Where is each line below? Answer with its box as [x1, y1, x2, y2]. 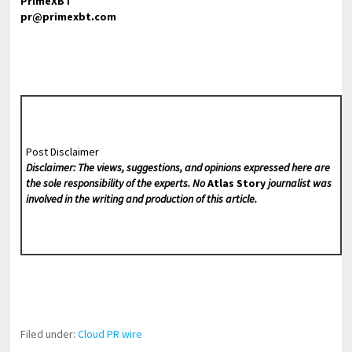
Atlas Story [207, 175, 266, 190]
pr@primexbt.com [20, 9, 117, 24]
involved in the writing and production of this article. [25, 191, 257, 206]
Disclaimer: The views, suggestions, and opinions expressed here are [25, 159, 330, 174]
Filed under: [20, 326, 79, 341]
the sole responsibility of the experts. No [25, 175, 207, 190]
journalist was [265, 175, 332, 190]
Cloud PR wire [78, 326, 143, 341]
